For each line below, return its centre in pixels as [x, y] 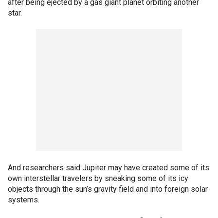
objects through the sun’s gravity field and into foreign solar [108, 189]
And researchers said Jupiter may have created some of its [109, 167]
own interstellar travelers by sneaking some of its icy [98, 178]
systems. [24, 200]
